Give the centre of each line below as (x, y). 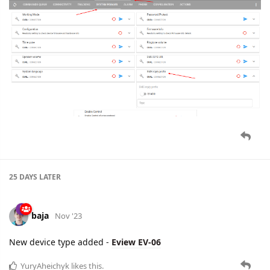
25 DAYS (23, 177)
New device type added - (60, 242)
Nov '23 (68, 215)
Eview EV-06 (136, 242)
